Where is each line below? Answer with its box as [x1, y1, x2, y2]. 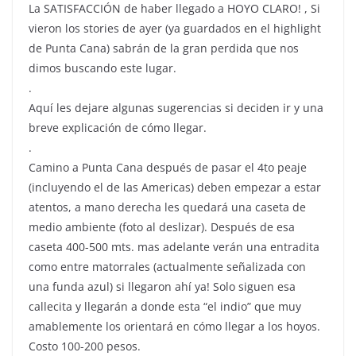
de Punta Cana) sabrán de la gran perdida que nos [29, 41, 299, 56]
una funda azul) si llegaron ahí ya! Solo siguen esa [29, 279, 296, 295]
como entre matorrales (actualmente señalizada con [29, 259, 306, 275]
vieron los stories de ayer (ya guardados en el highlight [29, 21, 321, 37]
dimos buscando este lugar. [29, 60, 176, 76]
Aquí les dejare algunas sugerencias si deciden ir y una [29, 100, 323, 116]
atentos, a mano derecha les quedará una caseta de [29, 199, 306, 215]
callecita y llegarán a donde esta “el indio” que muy [29, 299, 301, 315]
